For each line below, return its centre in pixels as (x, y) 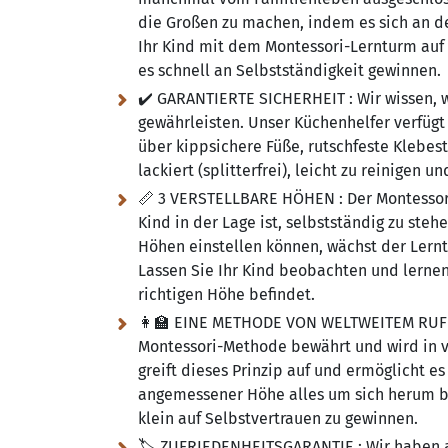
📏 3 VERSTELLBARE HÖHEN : (240, 198)
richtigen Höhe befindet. (226, 294)
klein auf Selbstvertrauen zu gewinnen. (278, 418)
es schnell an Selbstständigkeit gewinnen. (289, 70)
